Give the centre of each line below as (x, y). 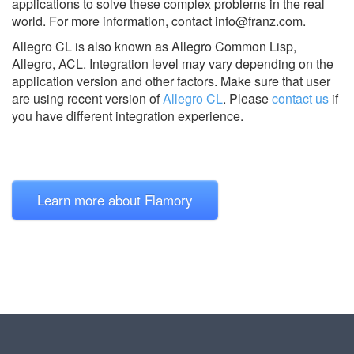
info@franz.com (259, 21)
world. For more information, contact (113, 21)
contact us (300, 98)
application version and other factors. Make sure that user (171, 81)
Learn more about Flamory (115, 199)
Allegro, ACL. (51, 63)
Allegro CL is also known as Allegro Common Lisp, (154, 46)
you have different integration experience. (128, 115)
